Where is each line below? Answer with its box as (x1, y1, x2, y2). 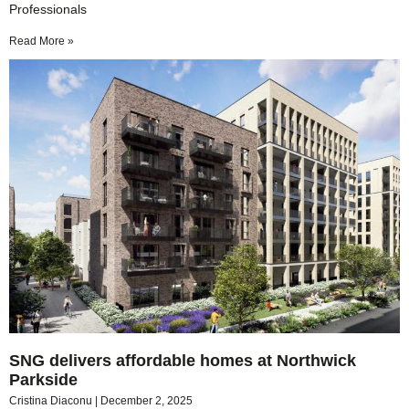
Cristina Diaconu (9, 393, 95, 407)
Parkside (9, 370, 78, 389)
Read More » (9, 34, 74, 47)
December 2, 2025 (100, 393, 193, 407)
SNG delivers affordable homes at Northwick (9, 351, 356, 370)
